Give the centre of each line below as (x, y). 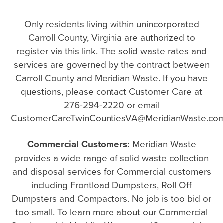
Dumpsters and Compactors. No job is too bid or (111, 198)
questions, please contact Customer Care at (111, 91)
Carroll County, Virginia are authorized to (111, 37)
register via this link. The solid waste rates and (111, 51)
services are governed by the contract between (111, 64)
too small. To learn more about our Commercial (111, 212)
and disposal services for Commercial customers (111, 171)
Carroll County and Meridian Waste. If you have (111, 78)
